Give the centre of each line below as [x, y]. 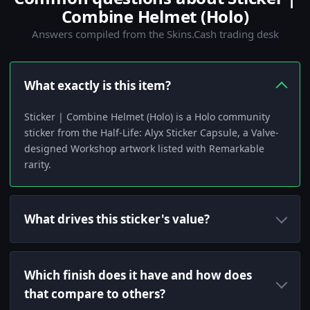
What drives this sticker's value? [117, 219]
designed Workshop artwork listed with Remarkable [144, 149]
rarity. [38, 165]
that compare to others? [95, 294]
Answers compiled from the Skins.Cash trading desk [155, 34]
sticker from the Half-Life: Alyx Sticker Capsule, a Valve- [152, 133]
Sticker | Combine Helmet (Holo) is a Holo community [147, 117]
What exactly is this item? [98, 86]
